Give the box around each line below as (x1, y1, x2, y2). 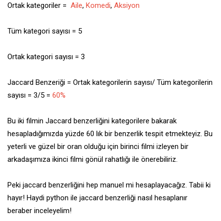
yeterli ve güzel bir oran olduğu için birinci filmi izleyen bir (7, 142, 188, 151)
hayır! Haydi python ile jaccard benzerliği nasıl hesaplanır (7, 193, 187, 202)
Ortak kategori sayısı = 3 (7, 52, 85, 61)
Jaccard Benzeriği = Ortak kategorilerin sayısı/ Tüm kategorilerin (7, 77, 213, 87)
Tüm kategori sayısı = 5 (7, 26, 82, 36)
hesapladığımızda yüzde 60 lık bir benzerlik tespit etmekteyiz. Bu (7, 129, 213, 138)
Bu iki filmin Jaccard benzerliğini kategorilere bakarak (7, 116, 177, 125)
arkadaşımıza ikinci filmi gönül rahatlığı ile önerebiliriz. (7, 154, 178, 164)
